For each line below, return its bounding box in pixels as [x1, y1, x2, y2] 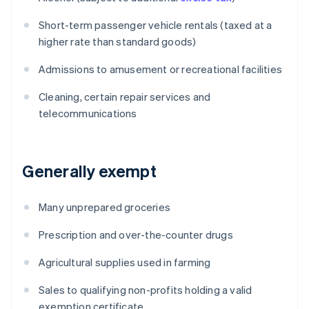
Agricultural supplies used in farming [39, 255, 211, 270]
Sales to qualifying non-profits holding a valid [39, 283, 252, 297]
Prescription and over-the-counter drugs [39, 228, 233, 242]
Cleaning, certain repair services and [39, 90, 211, 104]
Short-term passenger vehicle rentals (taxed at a [39, 18, 272, 32]
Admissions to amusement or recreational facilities [39, 62, 282, 77]
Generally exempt [22, 160, 157, 182]
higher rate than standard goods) [39, 34, 197, 49]
